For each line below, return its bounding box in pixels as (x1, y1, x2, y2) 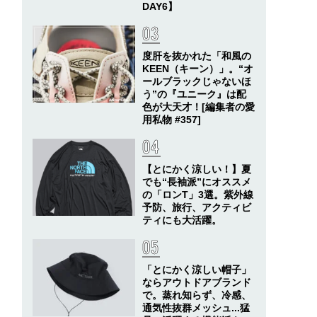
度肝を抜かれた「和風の (142, 50, 251, 62)
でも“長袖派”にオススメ (142, 176, 251, 188)
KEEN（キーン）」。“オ (142, 63, 253, 74)
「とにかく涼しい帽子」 (142, 264, 251, 275)
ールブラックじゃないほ (142, 76, 251, 87)
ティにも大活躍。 (142, 214, 221, 226)
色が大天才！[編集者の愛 (142, 101, 255, 113)
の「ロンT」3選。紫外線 (142, 189, 253, 200)
